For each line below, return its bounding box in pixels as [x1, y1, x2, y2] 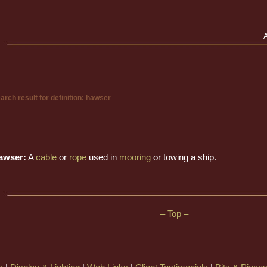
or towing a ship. [151, 153, 216, 162]
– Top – [160, 209, 188, 219]
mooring [119, 153, 151, 162]
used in [86, 153, 119, 162]
